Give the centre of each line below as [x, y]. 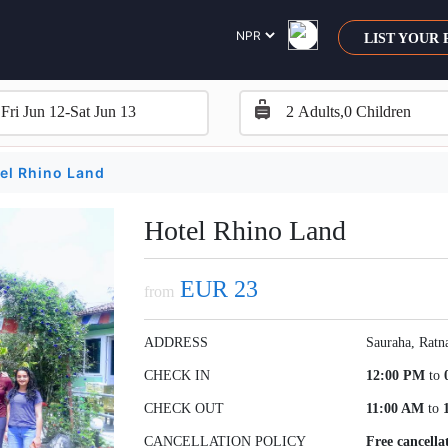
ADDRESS [176, 343]
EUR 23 [216, 289]
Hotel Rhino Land [245, 231]
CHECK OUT [184, 409]
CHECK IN [177, 376]
